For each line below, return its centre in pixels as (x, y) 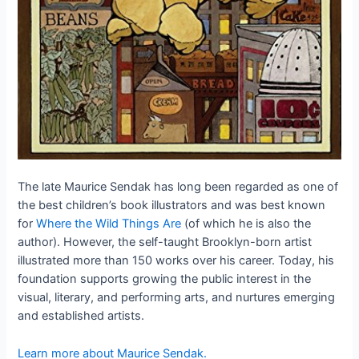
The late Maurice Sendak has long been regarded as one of (178, 187)
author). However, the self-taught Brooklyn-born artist (165, 242)
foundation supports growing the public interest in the (165, 279)
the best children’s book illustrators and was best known (172, 206)
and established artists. (81, 316)
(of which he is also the (246, 224)
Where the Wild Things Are (109, 224)
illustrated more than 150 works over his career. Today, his (176, 261)
